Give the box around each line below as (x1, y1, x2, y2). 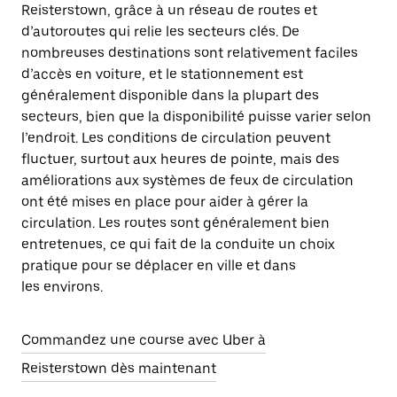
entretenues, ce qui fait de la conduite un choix (21, 236, 335, 253)
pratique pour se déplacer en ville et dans (21, 257, 296, 274)
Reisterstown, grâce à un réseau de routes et (21, 2, 317, 19)
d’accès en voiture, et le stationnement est (21, 66, 303, 82)
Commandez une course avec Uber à (21, 331, 266, 348)
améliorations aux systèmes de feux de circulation (21, 172, 354, 189)
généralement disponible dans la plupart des (21, 87, 319, 104)
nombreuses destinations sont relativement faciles (21, 44, 358, 61)
